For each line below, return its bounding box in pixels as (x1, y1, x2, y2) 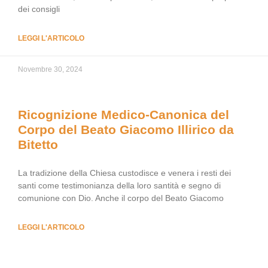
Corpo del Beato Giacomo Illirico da (18, 123, 234, 136)
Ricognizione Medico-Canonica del (18, 108, 229, 121)
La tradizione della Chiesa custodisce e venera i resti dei (18, 168, 231, 178)
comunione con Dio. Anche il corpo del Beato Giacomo (18, 193, 224, 203)
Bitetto (18, 138, 58, 151)
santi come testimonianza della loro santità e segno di (18, 181, 221, 190)
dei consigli (18, 4, 60, 14)
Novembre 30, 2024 (18, 65, 83, 74)
